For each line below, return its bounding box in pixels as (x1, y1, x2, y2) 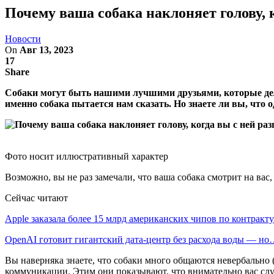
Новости (5, 33, 41, 44)
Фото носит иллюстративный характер (5, 150, 168, 161)
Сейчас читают (5, 192, 68, 203)
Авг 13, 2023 (20, 44, 73, 55)
